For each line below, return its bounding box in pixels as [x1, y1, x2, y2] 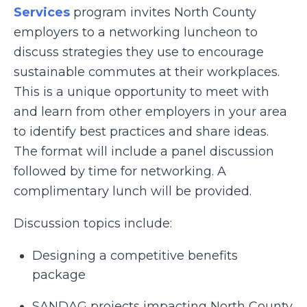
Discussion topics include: [14, 216, 172, 231]
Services [14, 5, 70, 20]
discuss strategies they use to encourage [14, 45, 264, 60]
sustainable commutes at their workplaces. [14, 64, 280, 79]
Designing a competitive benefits [32, 248, 238, 263]
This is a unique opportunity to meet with [14, 84, 269, 99]
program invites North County [70, 5, 256, 20]
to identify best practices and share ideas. [14, 124, 269, 139]
